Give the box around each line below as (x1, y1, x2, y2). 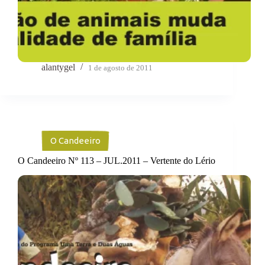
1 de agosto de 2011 (88, 63, 153, 73)
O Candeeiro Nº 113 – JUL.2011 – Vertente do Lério (18, 156, 215, 166)
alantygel (41, 62, 75, 73)
